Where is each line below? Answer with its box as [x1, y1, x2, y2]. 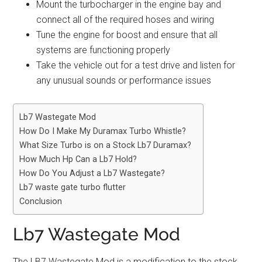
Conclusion [19, 196, 63, 206]
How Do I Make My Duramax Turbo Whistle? [19, 126, 187, 136]
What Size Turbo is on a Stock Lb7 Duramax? [19, 140, 192, 150]
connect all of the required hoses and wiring [36, 14, 215, 25]
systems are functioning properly [36, 44, 171, 56]
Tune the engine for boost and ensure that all [36, 29, 218, 40]
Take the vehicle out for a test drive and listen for [36, 60, 236, 71]
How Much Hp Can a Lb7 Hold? [19, 154, 137, 164]
